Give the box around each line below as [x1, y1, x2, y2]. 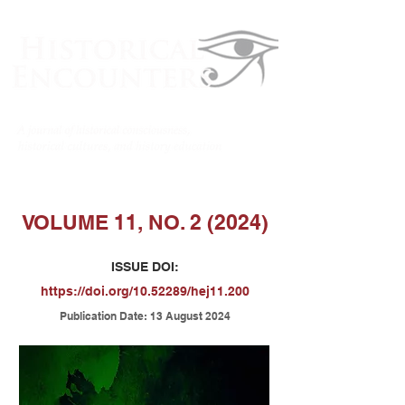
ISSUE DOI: [110, 259, 179, 274]
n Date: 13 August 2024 [109, 309, 231, 323]
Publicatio [59, 309, 110, 323]
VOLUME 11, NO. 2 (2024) [21, 210, 268, 234]
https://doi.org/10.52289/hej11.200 [40, 284, 250, 298]
